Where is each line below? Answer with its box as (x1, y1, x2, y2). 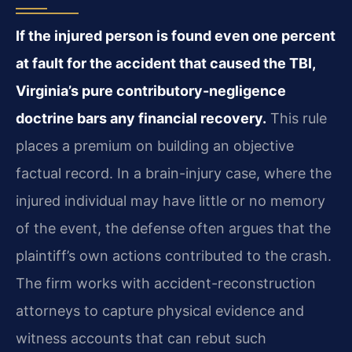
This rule (266, 109, 327, 126)
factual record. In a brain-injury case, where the (16, 164, 332, 181)
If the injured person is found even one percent (16, 27, 335, 44)
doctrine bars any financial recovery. (16, 109, 266, 126)
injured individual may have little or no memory (16, 192, 325, 209)
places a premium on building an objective (16, 137, 294, 154)
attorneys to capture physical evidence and (16, 302, 304, 319)
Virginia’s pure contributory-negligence (16, 82, 286, 99)
